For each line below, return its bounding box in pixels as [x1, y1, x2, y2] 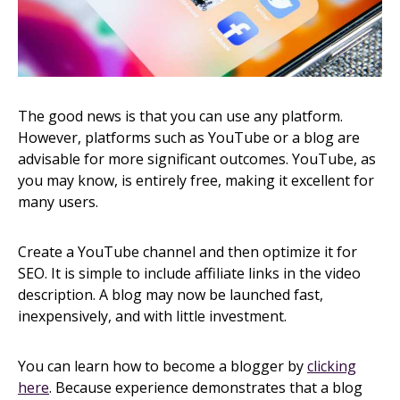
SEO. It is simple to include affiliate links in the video [18, 263, 361, 284]
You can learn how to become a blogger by [18, 356, 307, 377]
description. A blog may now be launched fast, [18, 285, 323, 305]
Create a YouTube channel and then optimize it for [18, 242, 357, 262]
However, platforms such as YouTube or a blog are [18, 128, 360, 148]
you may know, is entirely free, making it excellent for [18, 171, 374, 191]
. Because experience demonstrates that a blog [49, 378, 362, 398]
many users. [18, 192, 98, 212]
